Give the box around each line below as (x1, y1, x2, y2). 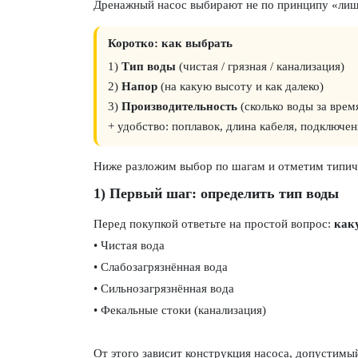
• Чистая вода (93, 239, 165, 252)
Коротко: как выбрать (108, 37, 233, 50)
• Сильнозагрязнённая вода (93, 282, 234, 295)
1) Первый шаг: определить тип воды (93, 185, 339, 201)
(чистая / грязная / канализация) (176, 60, 344, 73)
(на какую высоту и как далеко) (157, 80, 324, 93)
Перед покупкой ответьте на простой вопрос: (93, 217, 334, 230)
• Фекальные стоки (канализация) (93, 304, 266, 316)
